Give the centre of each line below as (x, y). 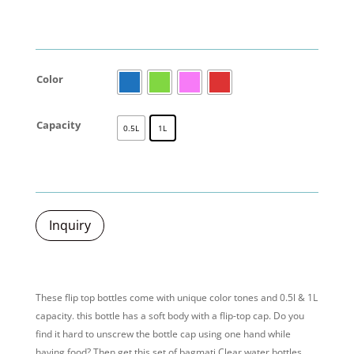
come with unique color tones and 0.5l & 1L (222, 297)
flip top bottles (96, 297)
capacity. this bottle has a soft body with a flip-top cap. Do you (169, 315)
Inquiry (70, 226)
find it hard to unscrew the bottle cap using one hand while (163, 333)
